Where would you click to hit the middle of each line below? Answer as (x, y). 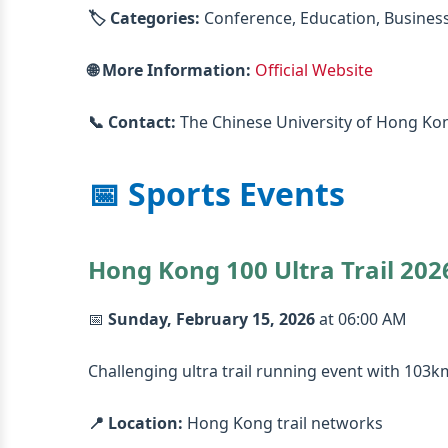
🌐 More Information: (169, 70)
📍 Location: (135, 423)
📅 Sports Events (216, 193)
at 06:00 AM (361, 319)
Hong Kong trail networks (283, 423)
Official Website (314, 70)
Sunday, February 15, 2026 (211, 319)
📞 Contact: (132, 122)
